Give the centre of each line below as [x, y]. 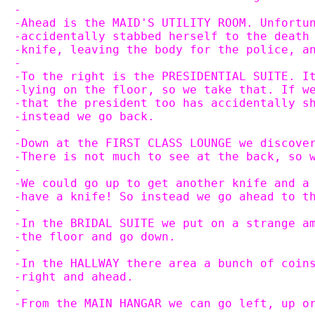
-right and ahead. [74, 277]
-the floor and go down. [95, 237]
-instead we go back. [84, 116]
